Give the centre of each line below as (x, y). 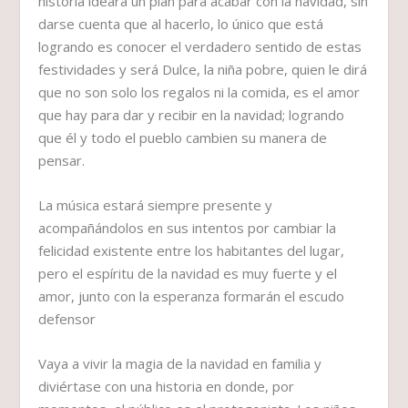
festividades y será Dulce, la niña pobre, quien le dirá (203, 70)
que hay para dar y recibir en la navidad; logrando (192, 115)
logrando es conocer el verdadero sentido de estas (200, 47)
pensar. (62, 161)
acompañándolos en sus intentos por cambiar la (188, 228)
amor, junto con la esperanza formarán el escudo (192, 296)
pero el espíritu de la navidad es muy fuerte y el (188, 274)
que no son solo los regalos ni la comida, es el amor (199, 92)
